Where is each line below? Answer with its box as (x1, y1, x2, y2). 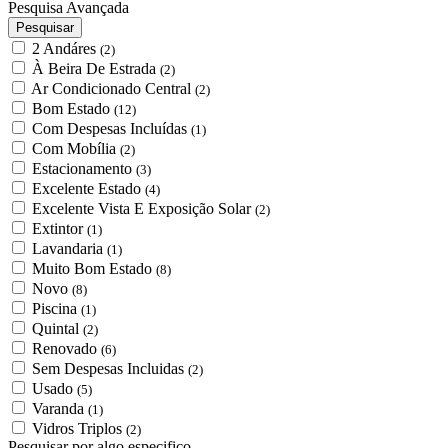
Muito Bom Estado (32, 260, 156, 277)
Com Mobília (32, 140, 120, 157)
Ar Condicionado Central (31, 80, 195, 97)
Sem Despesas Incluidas (32, 360, 188, 377)
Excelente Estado (32, 180, 145, 197)
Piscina (32, 300, 81, 317)
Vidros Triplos (32, 420, 126, 437)
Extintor (32, 220, 87, 237)
